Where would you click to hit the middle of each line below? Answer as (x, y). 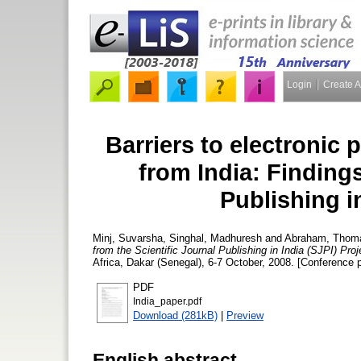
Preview (245, 315)
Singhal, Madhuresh (216, 238)
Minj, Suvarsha (128, 238)
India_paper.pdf (167, 301)
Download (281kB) (175, 315)
